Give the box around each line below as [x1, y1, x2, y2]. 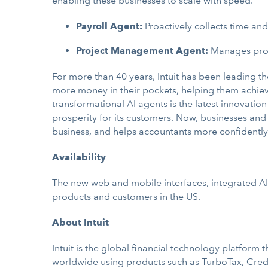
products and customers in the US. [52, 191, 200, 202]
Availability [52, 151, 106, 163]
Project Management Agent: [76, 45, 208, 56]
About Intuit [52, 217, 109, 228]
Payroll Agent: [76, 20, 145, 32]
